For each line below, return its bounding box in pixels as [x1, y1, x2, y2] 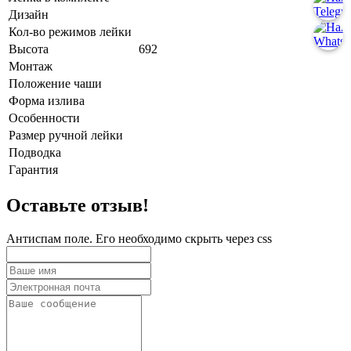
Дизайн [9, 7, 49, 21]
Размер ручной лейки [9, 128, 123, 142]
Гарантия [9, 162, 58, 176]
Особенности [9, 110, 80, 125]
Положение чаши [9, 76, 102, 90]
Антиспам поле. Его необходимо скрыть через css [6, 231, 272, 245]
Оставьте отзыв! [6, 194, 149, 215]
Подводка [9, 145, 61, 159]
